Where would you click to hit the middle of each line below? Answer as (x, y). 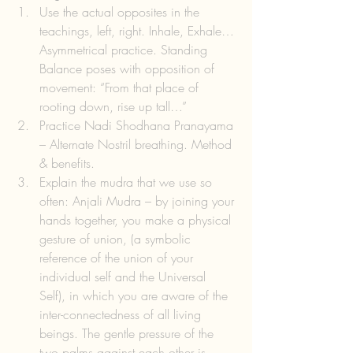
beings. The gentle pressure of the (128, 333)
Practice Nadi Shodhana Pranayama (138, 125)
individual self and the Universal (124, 276)
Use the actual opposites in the (121, 11)
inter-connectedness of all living (122, 314)
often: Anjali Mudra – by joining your (139, 201)
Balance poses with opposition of (129, 68)
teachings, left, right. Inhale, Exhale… (139, 30)
